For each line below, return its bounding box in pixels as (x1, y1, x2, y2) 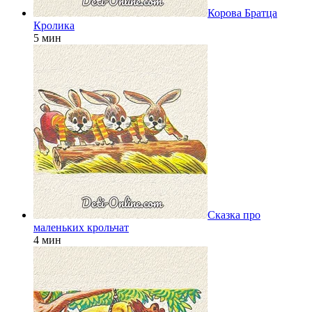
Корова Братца (208, 6, 277, 19)
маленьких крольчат (33, 221, 129, 233)
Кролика (33, 19, 75, 31)
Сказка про (208, 208, 260, 221)
